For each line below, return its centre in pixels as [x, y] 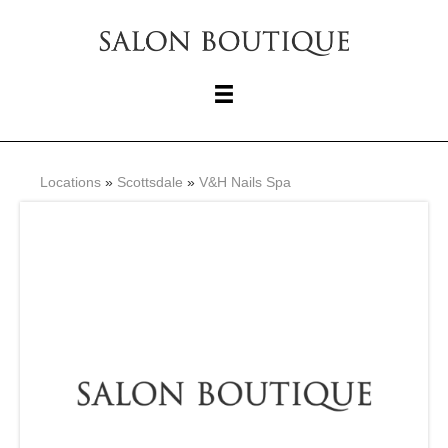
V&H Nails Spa [245, 182]
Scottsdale [150, 182]
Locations [70, 182]
